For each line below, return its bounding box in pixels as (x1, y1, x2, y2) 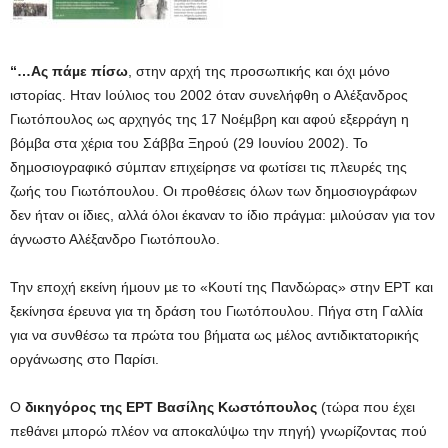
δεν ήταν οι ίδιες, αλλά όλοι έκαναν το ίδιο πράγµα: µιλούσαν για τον (10, 206, 435, 223)
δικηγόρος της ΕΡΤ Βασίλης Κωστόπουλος (21, 398, 317, 415)
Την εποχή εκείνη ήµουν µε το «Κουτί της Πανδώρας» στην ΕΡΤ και (10, 278, 433, 295)
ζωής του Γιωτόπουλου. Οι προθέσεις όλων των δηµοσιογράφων (10, 182, 417, 199)
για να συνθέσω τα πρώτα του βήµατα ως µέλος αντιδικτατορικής (10, 326, 419, 343)
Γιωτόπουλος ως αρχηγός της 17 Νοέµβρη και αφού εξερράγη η (10, 110, 409, 127)
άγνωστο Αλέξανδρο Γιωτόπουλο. (10, 230, 220, 247)
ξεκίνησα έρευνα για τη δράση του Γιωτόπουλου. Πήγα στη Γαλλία (10, 302, 423, 319)
